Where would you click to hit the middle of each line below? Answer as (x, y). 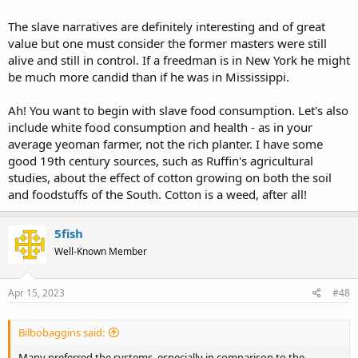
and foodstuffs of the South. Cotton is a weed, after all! (157, 195)
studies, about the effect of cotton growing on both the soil (170, 178)
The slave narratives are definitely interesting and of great (167, 27)
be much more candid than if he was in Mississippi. (149, 77)
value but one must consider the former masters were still (167, 44)
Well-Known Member (101, 252)
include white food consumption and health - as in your (160, 127)
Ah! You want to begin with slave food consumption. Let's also (178, 111)
